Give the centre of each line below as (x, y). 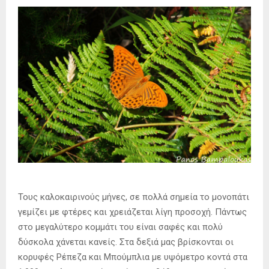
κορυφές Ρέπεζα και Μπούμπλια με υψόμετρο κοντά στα (133, 257)
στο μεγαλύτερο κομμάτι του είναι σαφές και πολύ (120, 227)
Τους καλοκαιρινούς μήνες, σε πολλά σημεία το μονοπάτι (134, 197)
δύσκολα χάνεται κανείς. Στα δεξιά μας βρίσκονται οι (126, 242)
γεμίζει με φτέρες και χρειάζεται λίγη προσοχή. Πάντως (132, 212)
